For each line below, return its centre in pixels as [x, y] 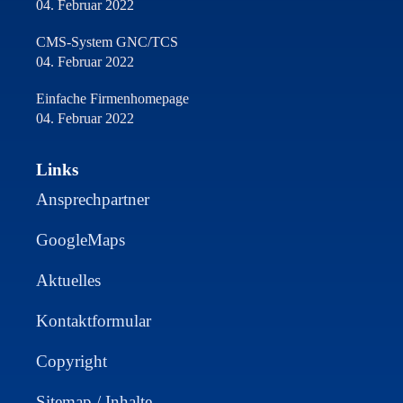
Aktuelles [68, 280]
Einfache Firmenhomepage [112, 98]
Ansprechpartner [93, 199]
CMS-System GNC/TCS [107, 41]
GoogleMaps [81, 239]
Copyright [72, 361]
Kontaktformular [94, 320]
